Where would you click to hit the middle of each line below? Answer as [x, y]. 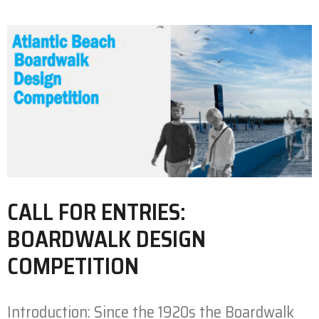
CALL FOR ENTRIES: [96, 212]
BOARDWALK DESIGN [106, 239]
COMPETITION [73, 266]
